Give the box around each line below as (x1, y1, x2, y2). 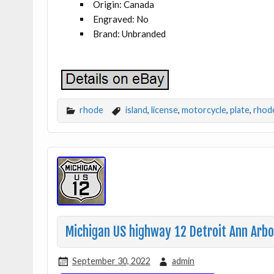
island (125, 105, 147, 116)
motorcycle (181, 105, 226, 116)
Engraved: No (92, 13, 149, 25)
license (150, 105, 178, 116)
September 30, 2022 (72, 255, 150, 266)
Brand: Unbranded (92, 28, 166, 40)
